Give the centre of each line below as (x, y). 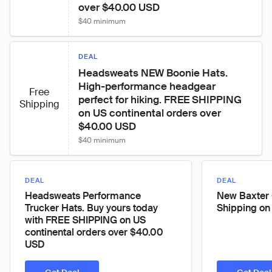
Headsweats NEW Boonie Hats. (154, 73)
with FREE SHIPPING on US (85, 220)
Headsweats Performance (83, 196)
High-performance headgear (148, 86)
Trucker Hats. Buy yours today (91, 208)
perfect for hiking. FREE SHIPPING (161, 100)
